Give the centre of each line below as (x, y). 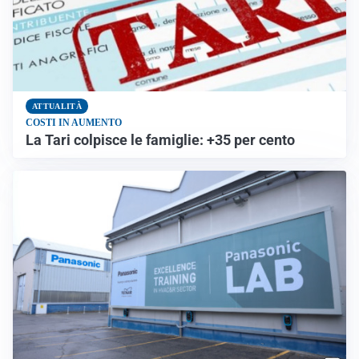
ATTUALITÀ (57, 106)
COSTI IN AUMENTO (74, 122)
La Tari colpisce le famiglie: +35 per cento (160, 140)
